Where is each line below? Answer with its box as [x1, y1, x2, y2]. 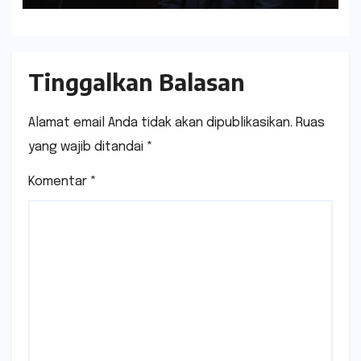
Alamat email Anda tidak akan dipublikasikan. [28, 116, 293, 131]
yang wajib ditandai [28, 140, 147, 155]
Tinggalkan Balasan [28, 68, 245, 97]
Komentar [28, 175, 90, 189]
